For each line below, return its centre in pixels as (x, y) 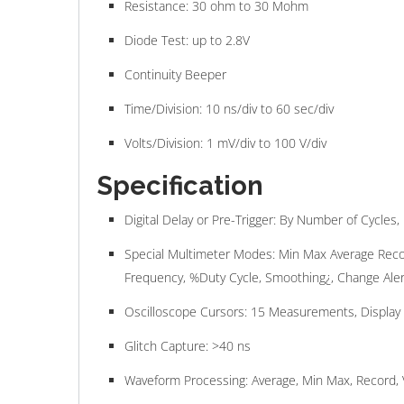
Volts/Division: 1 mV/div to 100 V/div (225, 143)
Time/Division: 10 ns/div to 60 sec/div (229, 109)
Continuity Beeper (175, 75)
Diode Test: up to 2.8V (187, 41)
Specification (180, 186)
